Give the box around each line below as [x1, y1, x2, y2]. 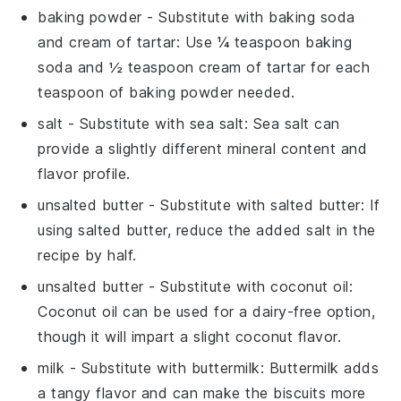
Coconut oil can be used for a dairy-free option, [38, 302, 376, 320]
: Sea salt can [243, 114, 340, 132]
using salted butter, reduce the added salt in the [38, 220, 376, 239]
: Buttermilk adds [260, 358, 380, 377]
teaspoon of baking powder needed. [38, 82, 295, 101]
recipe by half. [38, 245, 137, 264]
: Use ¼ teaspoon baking [175, 32, 353, 51]
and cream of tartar [38, 32, 176, 51]
